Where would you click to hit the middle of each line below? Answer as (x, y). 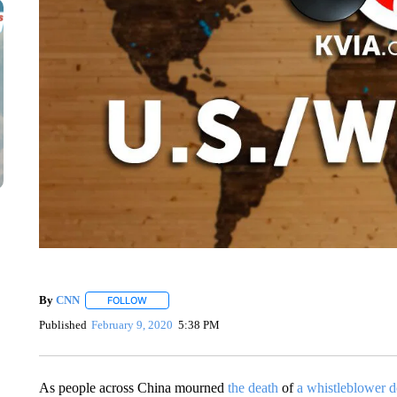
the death (253, 387)
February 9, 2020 (132, 325)
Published (62, 325)
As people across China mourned (133, 387)
